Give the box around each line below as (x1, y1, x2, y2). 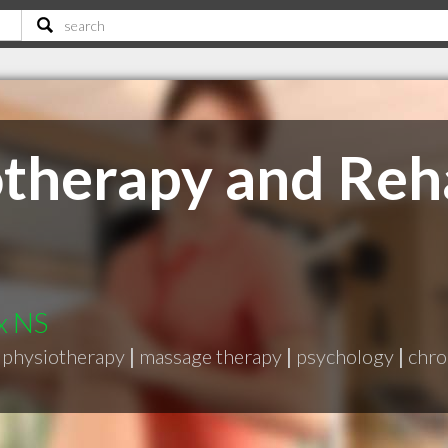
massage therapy (139, 344, 282, 368)
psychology (296, 344, 394, 368)
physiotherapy (2, 344, 125, 368)
